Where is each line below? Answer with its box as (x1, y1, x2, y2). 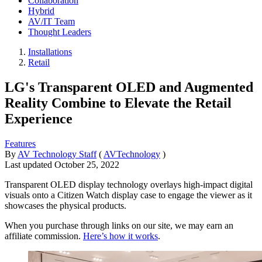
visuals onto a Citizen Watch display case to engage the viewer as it (5, 189, 252, 200)
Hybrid (28, 6, 54, 16)
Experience (5, 111, 73, 126)
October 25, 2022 (54, 159, 119, 170)
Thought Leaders (28, 27, 91, 37)
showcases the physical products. (5, 200, 126, 211)
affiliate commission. (5, 230, 83, 241)
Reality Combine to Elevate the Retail (5, 95, 232, 111)
